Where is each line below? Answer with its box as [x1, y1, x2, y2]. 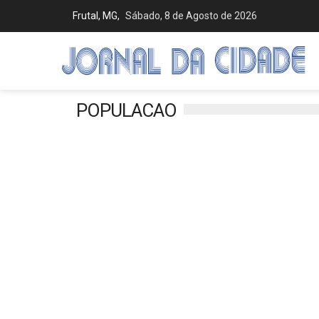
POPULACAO [76, 100, 177, 121]
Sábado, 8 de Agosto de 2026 [125, 10, 257, 21]
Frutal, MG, [73, 10, 122, 21]
